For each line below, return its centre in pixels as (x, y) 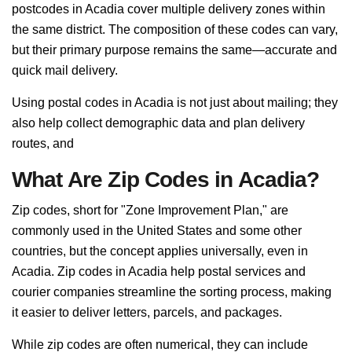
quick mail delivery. (65, 70)
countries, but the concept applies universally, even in (160, 251)
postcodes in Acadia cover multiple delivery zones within (169, 9)
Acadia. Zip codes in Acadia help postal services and (159, 271)
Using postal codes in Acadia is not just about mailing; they (175, 103)
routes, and (43, 143)
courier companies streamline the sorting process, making (172, 292)
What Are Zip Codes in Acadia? (166, 180)
